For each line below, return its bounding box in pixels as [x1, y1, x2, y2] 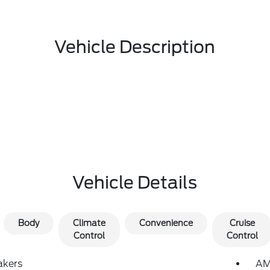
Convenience [139, 218, 193, 228]
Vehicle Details [72, 172, 198, 193]
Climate [72, 218, 105, 228]
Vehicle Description [54, 37, 216, 57]
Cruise [229, 218, 255, 228]
